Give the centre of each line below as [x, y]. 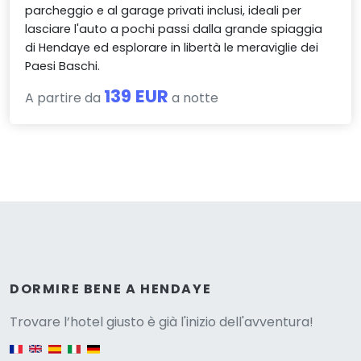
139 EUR [137, 97]
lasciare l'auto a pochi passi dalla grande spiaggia [174, 29]
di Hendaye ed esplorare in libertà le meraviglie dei [172, 48]
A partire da [65, 98]
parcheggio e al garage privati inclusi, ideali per [164, 11]
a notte [194, 98]
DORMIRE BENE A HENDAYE [111, 288]
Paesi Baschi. [63, 66]
